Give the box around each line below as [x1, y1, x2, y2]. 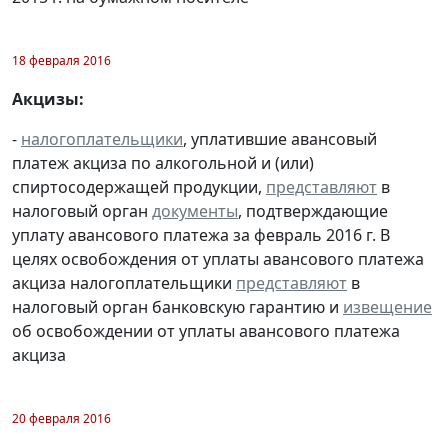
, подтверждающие [238, 200, 388, 223]
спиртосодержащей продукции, [12, 176, 266, 199]
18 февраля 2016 [12, 52, 111, 70]
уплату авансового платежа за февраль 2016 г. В [12, 224, 390, 247]
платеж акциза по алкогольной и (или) [12, 152, 314, 175]
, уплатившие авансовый [183, 128, 377, 151]
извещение [343, 296, 432, 319]
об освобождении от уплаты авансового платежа [12, 320, 400, 343]
